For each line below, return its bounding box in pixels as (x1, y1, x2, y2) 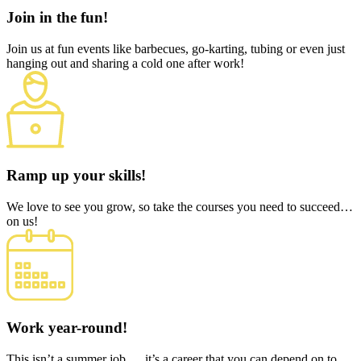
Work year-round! (6, 318, 127, 336)
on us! (6, 214, 38, 228)
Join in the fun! (6, 9, 108, 27)
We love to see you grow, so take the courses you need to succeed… (6, 199, 353, 214)
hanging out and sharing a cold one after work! (6, 56, 244, 70)
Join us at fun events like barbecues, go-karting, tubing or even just (6, 41, 345, 56)
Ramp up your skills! (6, 166, 146, 184)
